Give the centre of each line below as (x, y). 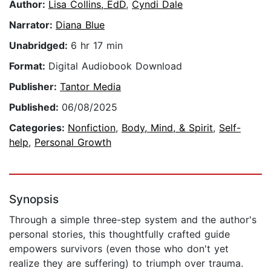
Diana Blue (80, 25)
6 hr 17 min (97, 46)
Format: (29, 66)
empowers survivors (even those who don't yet (119, 249)
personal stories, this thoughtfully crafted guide (119, 234)
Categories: (38, 128)
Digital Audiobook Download (115, 66)
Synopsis (34, 200)
